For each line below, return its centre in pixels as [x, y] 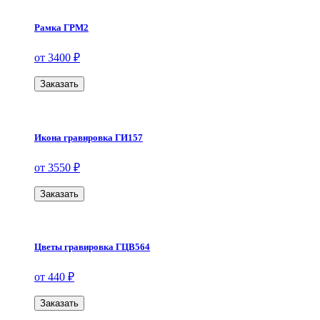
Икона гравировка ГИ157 [89, 137]
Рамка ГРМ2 [61, 28]
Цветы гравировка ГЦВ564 [92, 246]
